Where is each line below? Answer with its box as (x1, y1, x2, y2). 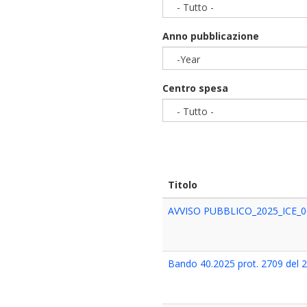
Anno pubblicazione (162, 29, 260, 42)
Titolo (168, 178, 198, 191)
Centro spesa (162, 82, 229, 95)
